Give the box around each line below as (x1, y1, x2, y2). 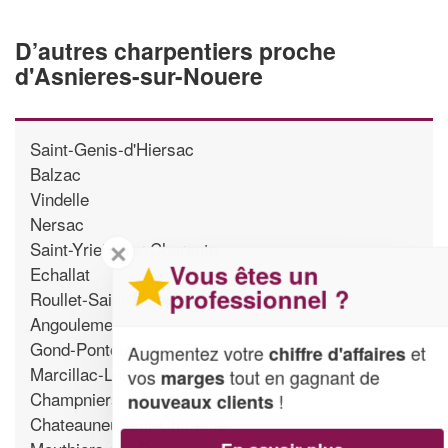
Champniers (30, 385, 120, 411)
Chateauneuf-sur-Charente (30, 410, 227, 436)
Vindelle (30, 185, 89, 211)
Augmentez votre (124, 339, 265, 366)
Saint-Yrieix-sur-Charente (30, 235, 218, 261)
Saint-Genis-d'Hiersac (30, 135, 194, 161)
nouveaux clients (124, 388, 270, 415)
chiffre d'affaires (265, 340, 402, 367)
